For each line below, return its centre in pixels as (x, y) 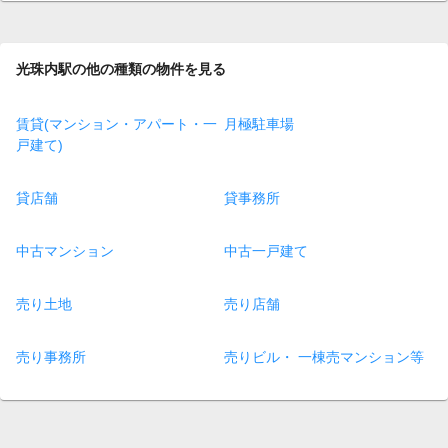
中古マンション (65, 251)
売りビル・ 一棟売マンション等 (324, 357)
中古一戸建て (266, 251)
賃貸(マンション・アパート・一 (116, 124)
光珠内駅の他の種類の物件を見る (121, 68)
